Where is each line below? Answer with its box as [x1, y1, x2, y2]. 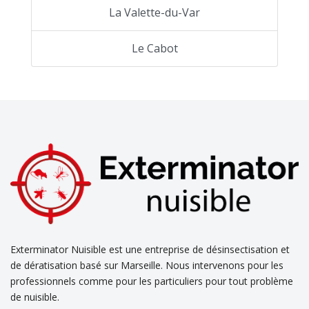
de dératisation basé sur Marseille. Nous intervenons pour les [10, 259, 283, 272]
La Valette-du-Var [109, 4, 200, 20]
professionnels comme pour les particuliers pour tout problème [10, 275, 293, 288]
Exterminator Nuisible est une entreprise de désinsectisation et [10, 243, 290, 256]
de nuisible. [10, 290, 59, 303]
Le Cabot [131, 40, 178, 56]
